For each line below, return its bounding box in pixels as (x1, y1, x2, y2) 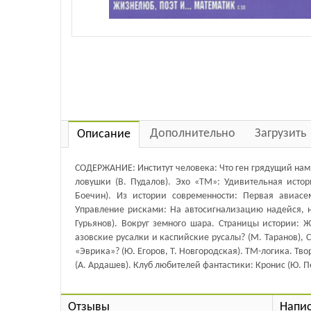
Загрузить (255, 126, 306, 140)
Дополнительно (150, 126, 235, 140)
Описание (77, 127, 131, 141)
